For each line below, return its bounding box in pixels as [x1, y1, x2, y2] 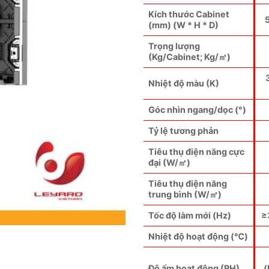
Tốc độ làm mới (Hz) [148, 210, 231, 220]
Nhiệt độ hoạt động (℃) [148, 231, 248, 241]
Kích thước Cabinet [148, 8, 229, 19]
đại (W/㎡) [148, 157, 190, 168]
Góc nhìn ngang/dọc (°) [148, 104, 246, 115]
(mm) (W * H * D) [148, 19, 219, 30]
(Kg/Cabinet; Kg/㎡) [148, 51, 231, 62]
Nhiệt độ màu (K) [148, 77, 219, 88]
